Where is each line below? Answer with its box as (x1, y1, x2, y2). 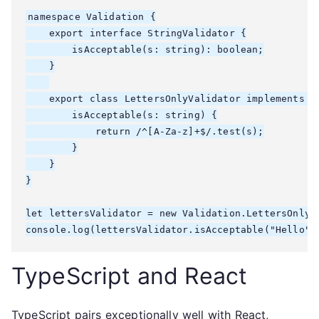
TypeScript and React (11, 262, 248, 290)
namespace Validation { (28, 11, 156, 22)
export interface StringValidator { (26, 28, 247, 38)
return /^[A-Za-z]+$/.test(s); (26, 126, 264, 137)
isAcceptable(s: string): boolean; (26, 44, 264, 55)
